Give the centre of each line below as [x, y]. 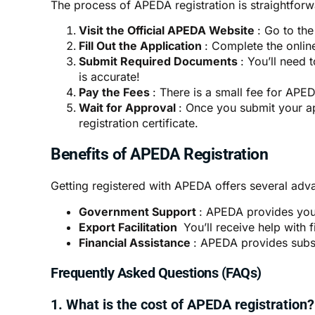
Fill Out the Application [142, 46]
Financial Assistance [136, 242]
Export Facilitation [129, 227]
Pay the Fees [116, 92]
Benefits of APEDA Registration [159, 155]
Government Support [139, 211]
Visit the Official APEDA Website [168, 31]
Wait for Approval [129, 108]
